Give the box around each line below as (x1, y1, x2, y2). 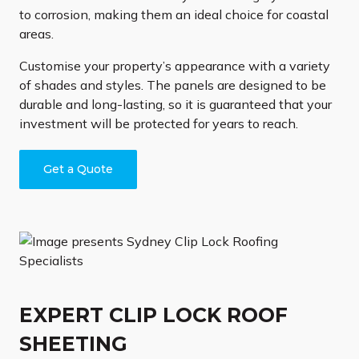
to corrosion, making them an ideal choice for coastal (19, 6, 329, 23)
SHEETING (19, 332, 127, 357)
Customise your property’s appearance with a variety (19, 58, 330, 75)
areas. (19, 26, 54, 42)
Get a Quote (43, 162, 114, 177)
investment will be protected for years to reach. (19, 115, 298, 132)
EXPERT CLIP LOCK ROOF (19, 303, 288, 328)
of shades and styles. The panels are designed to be (19, 77, 326, 94)
